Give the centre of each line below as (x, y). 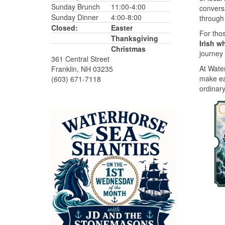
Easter (122, 28)
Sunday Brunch (76, 7)
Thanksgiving (135, 38)
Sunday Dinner (75, 17)
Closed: (65, 28)
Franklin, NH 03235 (82, 69)
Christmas (128, 49)
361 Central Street (80, 59)
